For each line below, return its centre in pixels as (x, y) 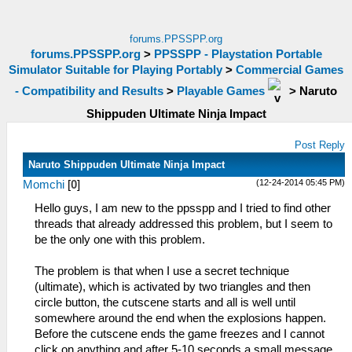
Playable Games (221, 91)
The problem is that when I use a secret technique (162, 271)
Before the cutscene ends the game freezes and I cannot (180, 334)
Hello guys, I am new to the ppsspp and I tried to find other (183, 208)
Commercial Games (290, 70)
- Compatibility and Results (89, 91)
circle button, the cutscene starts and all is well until (165, 302)
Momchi (44, 185)
